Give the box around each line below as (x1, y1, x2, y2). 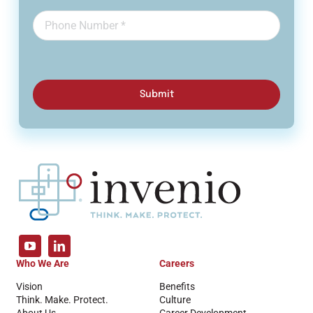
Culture (159, 294, 191, 306)
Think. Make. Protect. (15, 294, 108, 306)
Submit (139, 89, 174, 100)
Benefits (159, 281, 195, 293)
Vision (15, 281, 43, 293)
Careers (159, 258, 194, 270)
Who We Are (15, 258, 69, 270)
